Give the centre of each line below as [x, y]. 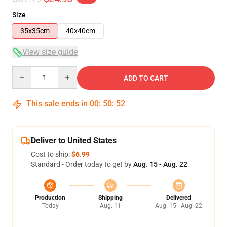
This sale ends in [57, 104]
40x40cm [81, 31]
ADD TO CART [146, 78]
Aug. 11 [110, 206]
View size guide [50, 52]
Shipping [110, 198]
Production [50, 198]
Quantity [26, 71]
